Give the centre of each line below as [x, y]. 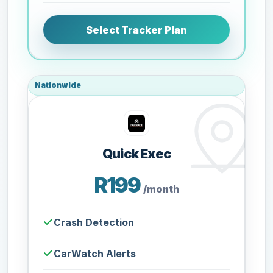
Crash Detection [94, 222]
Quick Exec [136, 154]
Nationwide [58, 85]
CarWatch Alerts [95, 253]
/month [161, 190]
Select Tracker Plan [136, 30]
